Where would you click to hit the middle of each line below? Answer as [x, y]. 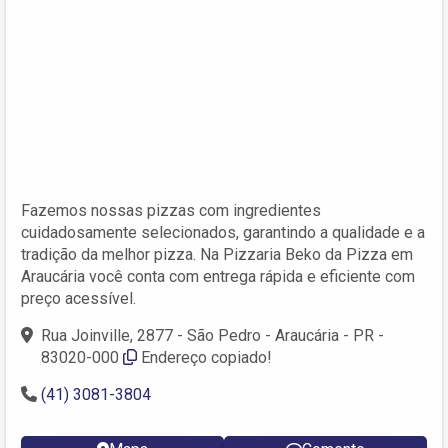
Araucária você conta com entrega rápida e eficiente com [218, 276]
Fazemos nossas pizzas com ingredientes [171, 210]
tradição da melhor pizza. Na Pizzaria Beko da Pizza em [217, 254]
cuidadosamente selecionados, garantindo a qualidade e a [223, 232]
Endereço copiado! [206, 357]
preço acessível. [78, 298]
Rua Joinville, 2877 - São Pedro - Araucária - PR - [212, 335]
